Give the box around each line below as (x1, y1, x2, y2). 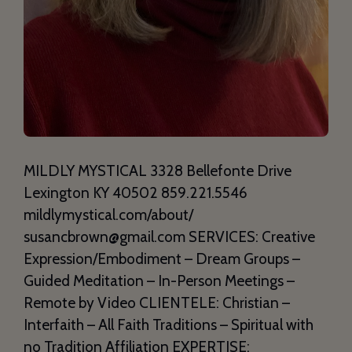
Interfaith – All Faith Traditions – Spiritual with (24, 315, 313, 334)
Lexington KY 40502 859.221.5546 (24, 183, 247, 202)
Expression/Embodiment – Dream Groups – (24, 249, 300, 268)
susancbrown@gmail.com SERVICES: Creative (24, 227, 315, 246)
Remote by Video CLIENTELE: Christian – (24, 293, 290, 312)
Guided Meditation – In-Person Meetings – (24, 271, 295, 290)
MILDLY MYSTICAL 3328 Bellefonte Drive (24, 161, 291, 180)
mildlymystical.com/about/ (24, 205, 193, 224)
